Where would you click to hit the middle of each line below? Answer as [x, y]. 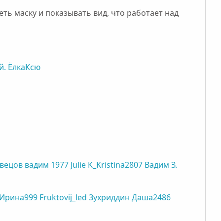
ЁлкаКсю [24, 67]
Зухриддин [110, 197]
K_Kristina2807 [115, 165]
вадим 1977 [47, 165]
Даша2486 [151, 197]
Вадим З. [161, 165]
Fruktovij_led [63, 197]
